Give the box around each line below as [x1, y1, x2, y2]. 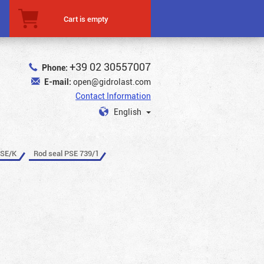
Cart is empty [64, 13, 108, 24]
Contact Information [75, 90, 151, 101]
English [114, 106, 143, 117]
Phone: [42, 62, 68, 73]
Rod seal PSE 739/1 [34, 147, 99, 159]
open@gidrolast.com [73, 76, 151, 87]
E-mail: [44, 76, 71, 87]
